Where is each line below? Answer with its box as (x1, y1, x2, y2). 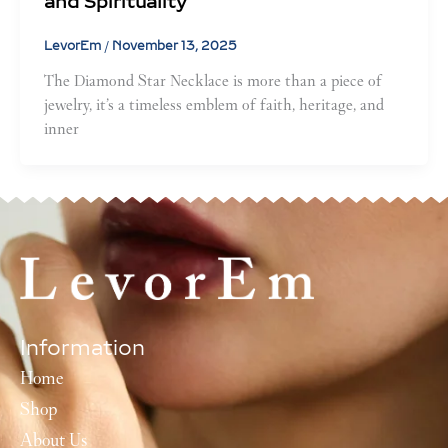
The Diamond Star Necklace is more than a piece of (44, 70, 382, 90)
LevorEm (44, 38, 104, 53)
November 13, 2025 (112, 38, 237, 53)
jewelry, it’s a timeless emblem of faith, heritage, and (44, 94, 384, 114)
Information (20, 336, 145, 361)
